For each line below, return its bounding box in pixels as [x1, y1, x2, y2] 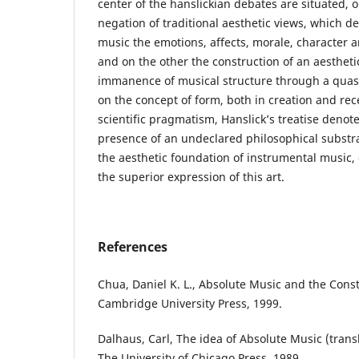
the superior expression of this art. [98, 169, 284, 185]
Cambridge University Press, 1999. [98, 296, 282, 312]
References [98, 238, 167, 256]
